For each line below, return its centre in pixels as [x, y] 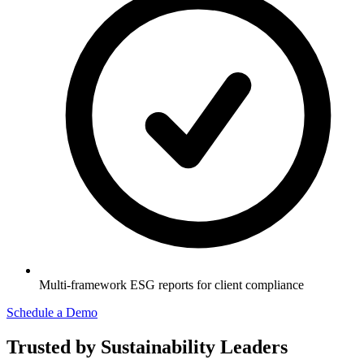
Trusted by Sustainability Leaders [147, 347]
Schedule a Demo [52, 313]
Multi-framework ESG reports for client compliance [171, 285]
